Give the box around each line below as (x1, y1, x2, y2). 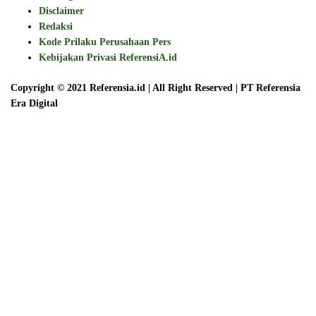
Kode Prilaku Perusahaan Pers (39, 36, 171, 47)
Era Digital (11, 97, 58, 109)
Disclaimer (39, 5, 84, 16)
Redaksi (39, 20, 73, 32)
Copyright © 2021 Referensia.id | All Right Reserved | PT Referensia (11, 82, 300, 93)
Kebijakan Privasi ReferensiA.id (39, 51, 177, 63)
